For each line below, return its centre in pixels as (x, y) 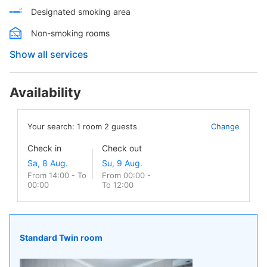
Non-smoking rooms (70, 33)
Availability (45, 92)
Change (225, 126)
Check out (122, 148)
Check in (44, 148)
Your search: (52, 126)
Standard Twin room (61, 237)
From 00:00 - (126, 175)
